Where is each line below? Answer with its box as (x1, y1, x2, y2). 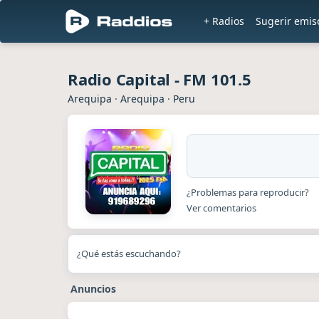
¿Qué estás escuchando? (77, 247, 181, 260)
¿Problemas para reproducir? (187, 185, 309, 199)
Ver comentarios (187, 201, 256, 214)
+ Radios (204, 14, 244, 28)
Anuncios (70, 282, 116, 296)
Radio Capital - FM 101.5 (68, 68, 251, 90)
